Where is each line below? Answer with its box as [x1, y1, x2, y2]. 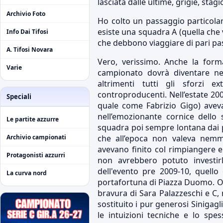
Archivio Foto [6, 9, 45, 18]
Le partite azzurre [6, 115, 59, 124]
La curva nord [6, 169, 47, 178]
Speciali [6, 92, 31, 102]
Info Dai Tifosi [6, 27, 48, 36]
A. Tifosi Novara [6, 45, 53, 54]
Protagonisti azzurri [6, 151, 65, 160]
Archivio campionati [6, 133, 66, 142]
